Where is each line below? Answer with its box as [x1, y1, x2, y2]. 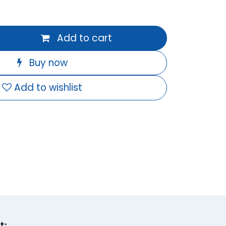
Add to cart [57, 31, 112, 45]
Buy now [29, 55, 68, 70]
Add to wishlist [14, 81, 82, 95]
